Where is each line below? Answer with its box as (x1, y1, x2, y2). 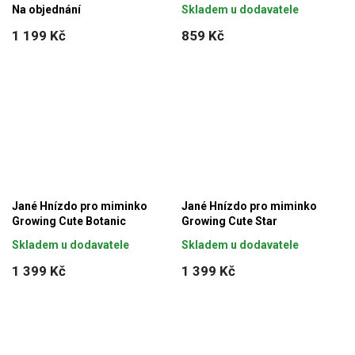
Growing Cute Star (181, 214, 277, 227)
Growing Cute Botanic (12, 214, 126, 227)
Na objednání (12, 2, 81, 16)
